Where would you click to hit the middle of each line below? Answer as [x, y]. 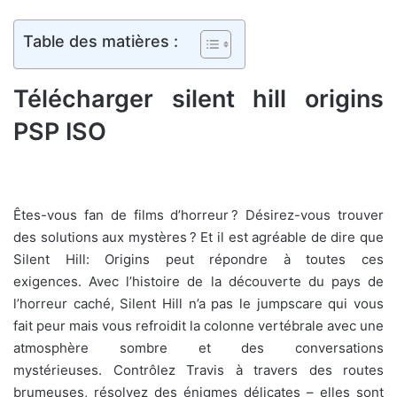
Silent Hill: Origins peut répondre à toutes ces [198, 260]
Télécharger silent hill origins [198, 98]
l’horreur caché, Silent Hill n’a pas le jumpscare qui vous [198, 304]
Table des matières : [101, 41]
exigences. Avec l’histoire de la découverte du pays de [198, 282]
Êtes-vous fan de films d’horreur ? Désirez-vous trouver [198, 215]
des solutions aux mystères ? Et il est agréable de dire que [198, 237]
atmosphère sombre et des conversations [198, 348]
